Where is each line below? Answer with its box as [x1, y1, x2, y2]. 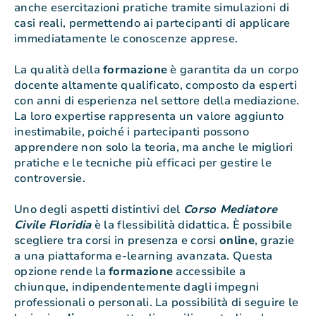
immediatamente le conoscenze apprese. [14, 31, 238, 47]
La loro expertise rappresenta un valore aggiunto [14, 109, 284, 125]
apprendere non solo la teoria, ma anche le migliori [14, 140, 293, 156]
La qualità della [14, 62, 104, 78]
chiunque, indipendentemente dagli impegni [14, 279, 260, 296]
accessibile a [173, 264, 246, 280]
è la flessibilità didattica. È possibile [91, 217, 292, 233]
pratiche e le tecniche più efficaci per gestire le [14, 155, 272, 171]
